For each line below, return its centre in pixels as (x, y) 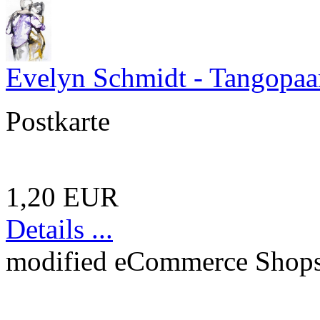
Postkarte (58, 121)
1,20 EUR (62, 197)
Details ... (59, 229)
